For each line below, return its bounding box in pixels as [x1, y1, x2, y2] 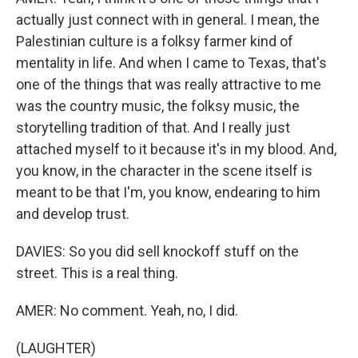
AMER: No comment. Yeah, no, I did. [16, 302, 238, 319]
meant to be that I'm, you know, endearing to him [16, 184, 320, 201]
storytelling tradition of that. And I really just [16, 119, 290, 136]
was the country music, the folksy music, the [16, 97, 300, 114]
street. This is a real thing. [16, 265, 178, 281]
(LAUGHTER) [16, 340, 96, 356]
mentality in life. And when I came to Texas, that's [16, 54, 327, 71]
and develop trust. [16, 205, 129, 222]
